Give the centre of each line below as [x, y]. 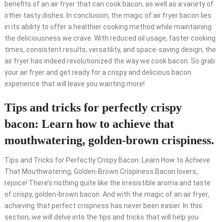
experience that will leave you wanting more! [74, 84]
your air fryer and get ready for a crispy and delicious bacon [98, 73]
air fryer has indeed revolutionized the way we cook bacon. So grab [110, 61]
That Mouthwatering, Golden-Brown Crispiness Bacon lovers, [101, 172]
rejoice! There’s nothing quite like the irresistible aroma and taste [107, 183]
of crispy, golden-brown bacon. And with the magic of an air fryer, [107, 194]
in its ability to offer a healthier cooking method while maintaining [108, 27]
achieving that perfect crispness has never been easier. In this [103, 206]
